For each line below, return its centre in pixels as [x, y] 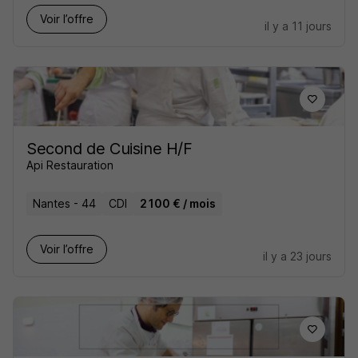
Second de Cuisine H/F [109, 149]
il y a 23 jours [297, 256]
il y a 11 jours [298, 26]
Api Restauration [70, 165]
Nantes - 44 [64, 203]
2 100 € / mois [178, 203]
